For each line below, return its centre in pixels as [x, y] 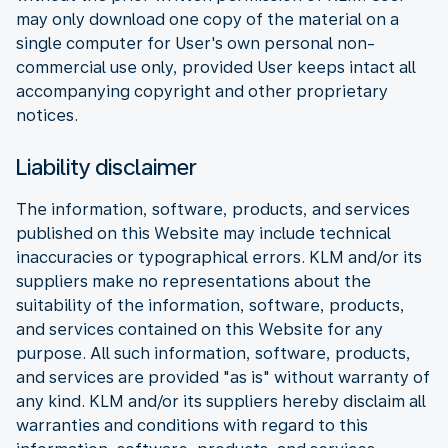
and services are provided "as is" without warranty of [223, 377]
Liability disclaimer [106, 166]
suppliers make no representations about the [193, 281]
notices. [47, 115]
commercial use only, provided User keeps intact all [216, 67]
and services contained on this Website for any [199, 329]
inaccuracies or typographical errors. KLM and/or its [219, 257]
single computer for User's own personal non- [195, 43]
